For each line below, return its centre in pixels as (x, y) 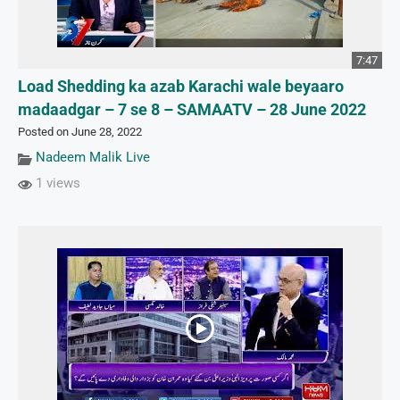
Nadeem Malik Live (93, 158)
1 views (56, 183)
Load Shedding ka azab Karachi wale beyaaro (181, 87)
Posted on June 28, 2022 (80, 132)
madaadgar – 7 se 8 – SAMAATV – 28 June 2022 (192, 110)
